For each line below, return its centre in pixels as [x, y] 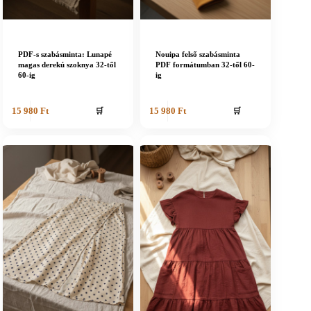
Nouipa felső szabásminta [198, 54]
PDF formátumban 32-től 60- [205, 65]
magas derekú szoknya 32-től [67, 65]
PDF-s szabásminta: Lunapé [65, 54]
